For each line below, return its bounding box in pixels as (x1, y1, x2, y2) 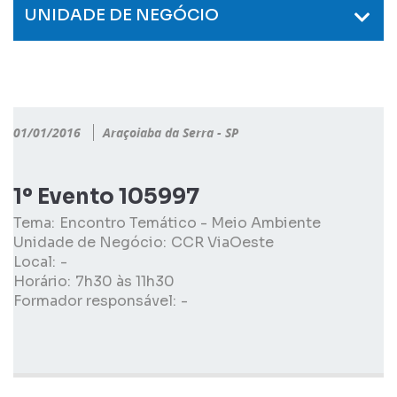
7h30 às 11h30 (75, 272, 175, 291)
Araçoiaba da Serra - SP (103, 124, 238, 141)
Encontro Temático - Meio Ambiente (59, 214, 321, 232)
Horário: (13, 272, 71, 291)
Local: (13, 253, 56, 271)
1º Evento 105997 (13, 183, 199, 210)
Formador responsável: (13, 292, 176, 310)
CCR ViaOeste (171, 233, 274, 252)
